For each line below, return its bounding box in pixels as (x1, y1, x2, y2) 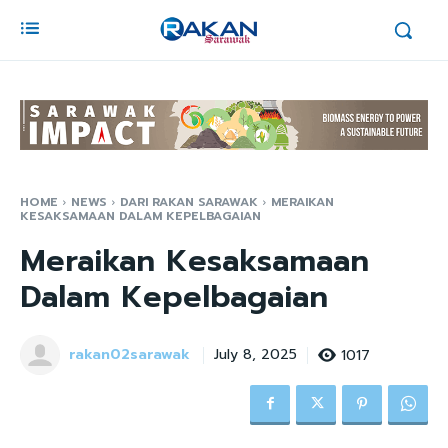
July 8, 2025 (214, 344, 297, 366)
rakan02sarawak (69, 344, 190, 366)
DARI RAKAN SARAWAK (120, 193, 258, 212)
